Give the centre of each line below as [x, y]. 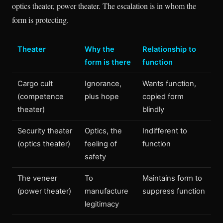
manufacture [107, 191]
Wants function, [169, 84]
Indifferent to [165, 131]
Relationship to [169, 49]
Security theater [45, 131]
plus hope [102, 97]
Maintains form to [172, 178]
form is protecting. [40, 20]
